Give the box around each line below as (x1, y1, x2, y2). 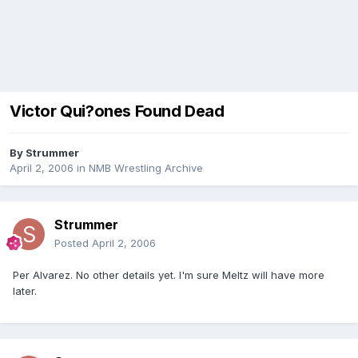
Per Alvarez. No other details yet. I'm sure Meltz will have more (13, 268, 324, 282)
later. (13, 284, 37, 298)
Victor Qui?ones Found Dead (10, 101, 225, 121)
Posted (54, 237, 92, 250)
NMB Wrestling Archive (89, 161, 203, 175)
